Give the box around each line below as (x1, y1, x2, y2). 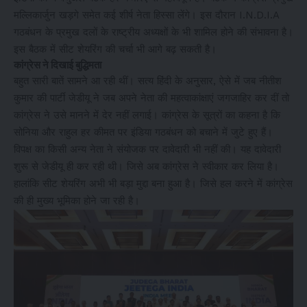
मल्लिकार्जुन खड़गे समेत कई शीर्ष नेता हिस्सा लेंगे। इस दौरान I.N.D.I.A (14, 9, 279, 21)
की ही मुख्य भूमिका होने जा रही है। (14, 195, 140, 207)
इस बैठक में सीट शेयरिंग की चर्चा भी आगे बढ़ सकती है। (14, 43, 217, 56)
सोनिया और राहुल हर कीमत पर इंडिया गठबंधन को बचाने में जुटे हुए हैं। (14, 126, 273, 138)
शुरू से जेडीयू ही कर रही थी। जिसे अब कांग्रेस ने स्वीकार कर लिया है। (14, 160, 279, 173)
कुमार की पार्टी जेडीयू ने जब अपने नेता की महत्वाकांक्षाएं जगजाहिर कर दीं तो (14, 92, 289, 104)
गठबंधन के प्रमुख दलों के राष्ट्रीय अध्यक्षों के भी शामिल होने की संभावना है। (14, 26, 293, 38)
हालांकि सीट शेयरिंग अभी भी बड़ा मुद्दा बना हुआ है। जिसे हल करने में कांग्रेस (14, 177, 293, 190)
